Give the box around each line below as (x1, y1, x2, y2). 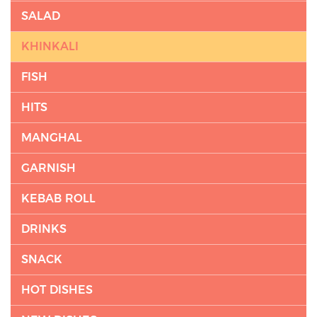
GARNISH (21, 161, 76, 175)
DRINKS (21, 222, 67, 236)
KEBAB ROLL (21, 192, 96, 205)
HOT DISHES (21, 283, 93, 296)
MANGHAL (21, 131, 82, 144)
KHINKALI (21, 40, 79, 53)
